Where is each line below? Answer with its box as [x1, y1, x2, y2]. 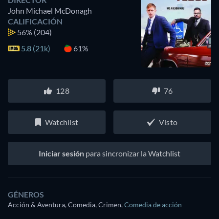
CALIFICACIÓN [8, 17, 63, 26]
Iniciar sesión [39, 149, 84, 158]
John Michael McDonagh [8, 6, 92, 15]
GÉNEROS [8, 190, 44, 199]
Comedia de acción [124, 200, 182, 209]
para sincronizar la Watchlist [84, 149, 180, 158]
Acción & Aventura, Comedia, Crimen [8, 200, 121, 209]
